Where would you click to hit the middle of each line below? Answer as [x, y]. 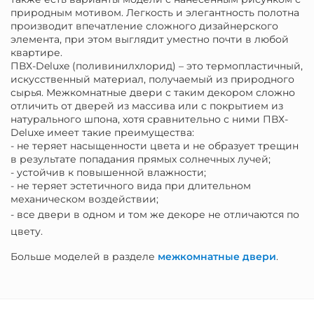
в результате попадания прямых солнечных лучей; [141, 159]
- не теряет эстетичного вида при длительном [131, 186]
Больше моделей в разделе [84, 257]
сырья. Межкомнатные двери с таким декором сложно [153, 93]
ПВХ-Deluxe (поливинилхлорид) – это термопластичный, [157, 66]
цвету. [27, 231]
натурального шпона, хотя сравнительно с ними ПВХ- [149, 119]
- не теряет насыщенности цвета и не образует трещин [155, 146]
